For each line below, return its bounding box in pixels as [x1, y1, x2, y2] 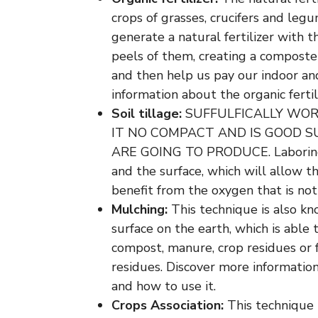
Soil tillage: [111, 105, 185, 122]
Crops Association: [111, 297, 227, 314]
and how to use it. [111, 278, 216, 295]
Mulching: [111, 201, 171, 218]
